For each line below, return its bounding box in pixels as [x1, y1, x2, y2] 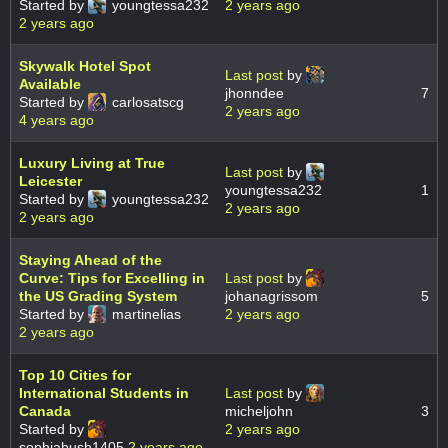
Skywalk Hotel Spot [19, 58, 151, 75]
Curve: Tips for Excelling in [19, 270, 205, 287]
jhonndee [225, 85, 284, 102]
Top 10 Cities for [19, 367, 131, 384]
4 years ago [19, 112, 94, 129]
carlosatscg [108, 94, 184, 111]
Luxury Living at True [19, 155, 165, 172]
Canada [19, 403, 71, 420]
